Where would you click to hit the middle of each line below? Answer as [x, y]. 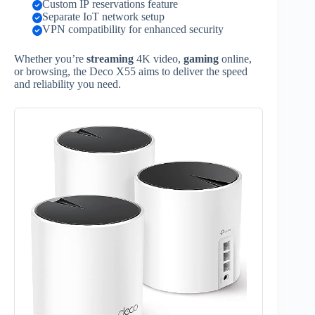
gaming [201, 59]
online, [235, 59]
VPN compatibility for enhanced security [133, 30]
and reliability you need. [67, 84]
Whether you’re [50, 59]
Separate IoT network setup [103, 17]
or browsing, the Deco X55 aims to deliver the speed [131, 72]
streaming [110, 59]
